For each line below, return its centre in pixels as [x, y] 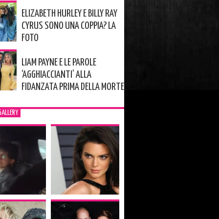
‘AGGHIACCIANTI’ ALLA [56, 75]
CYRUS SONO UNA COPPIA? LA [68, 26]
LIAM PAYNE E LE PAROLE [59, 63]
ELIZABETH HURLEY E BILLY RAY [69, 14]
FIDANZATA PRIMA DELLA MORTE [73, 87]
